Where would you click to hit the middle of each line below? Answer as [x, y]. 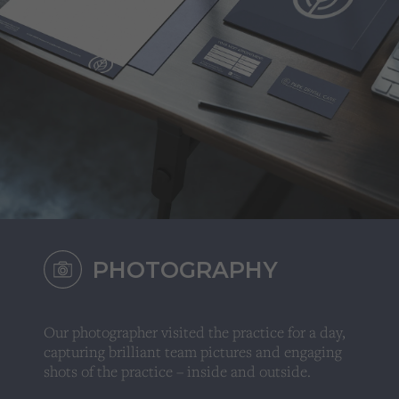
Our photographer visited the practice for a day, [195, 332]
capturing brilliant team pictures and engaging [193, 352]
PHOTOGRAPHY [183, 270]
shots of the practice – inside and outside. [178, 371]
